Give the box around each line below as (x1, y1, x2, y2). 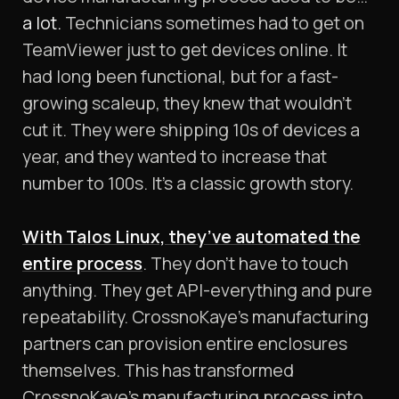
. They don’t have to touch (142, 251, 348, 276)
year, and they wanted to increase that (22, 144, 327, 169)
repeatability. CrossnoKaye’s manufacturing (22, 305, 369, 330)
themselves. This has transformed (22, 358, 294, 383)
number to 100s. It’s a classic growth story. (22, 171, 354, 196)
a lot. (22, 11, 61, 36)
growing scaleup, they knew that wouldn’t (22, 91, 352, 116)
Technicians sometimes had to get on (61, 11, 364, 36)
